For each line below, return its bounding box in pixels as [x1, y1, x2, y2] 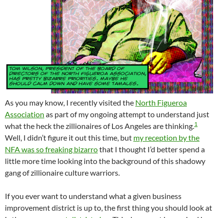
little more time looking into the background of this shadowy [5, 156, 205, 166]
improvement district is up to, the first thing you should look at [5, 203, 212, 213]
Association [5, 109, 44, 119]
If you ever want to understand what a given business [5, 191, 182, 201]
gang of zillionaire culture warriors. [5, 168, 120, 178]
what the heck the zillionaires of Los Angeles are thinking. [5, 121, 194, 131]
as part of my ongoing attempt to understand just [44, 109, 209, 119]
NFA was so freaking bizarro [5, 145, 98, 154]
